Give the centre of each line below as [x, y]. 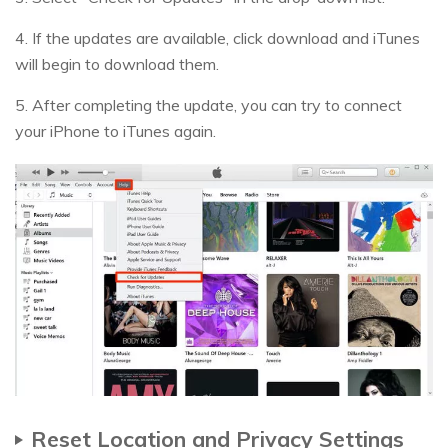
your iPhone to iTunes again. [115, 131]
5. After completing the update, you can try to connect [208, 105]
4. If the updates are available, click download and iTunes [217, 38]
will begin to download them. [117, 64]
